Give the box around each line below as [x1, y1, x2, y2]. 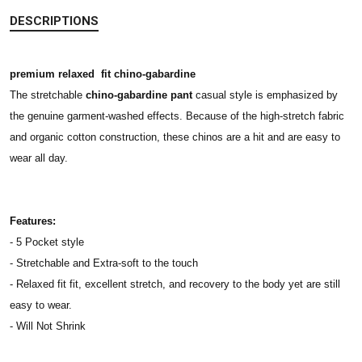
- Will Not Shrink [10, 320, 86, 332]
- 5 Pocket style [10, 236, 84, 248]
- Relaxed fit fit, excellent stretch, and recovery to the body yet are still [10, 278, 340, 290]
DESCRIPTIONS [10, 14, 99, 28]
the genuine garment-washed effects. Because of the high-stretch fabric [10, 110, 344, 122]
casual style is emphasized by [192, 89, 338, 101]
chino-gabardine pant [86, 89, 192, 101]
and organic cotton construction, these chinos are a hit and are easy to [10, 131, 340, 143]
